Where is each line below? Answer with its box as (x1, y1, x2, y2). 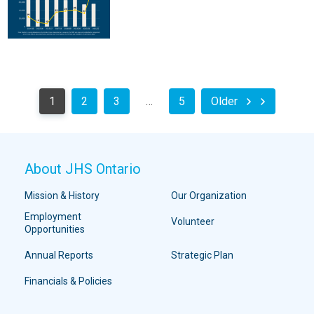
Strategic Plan (171, 250, 234, 261)
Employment (25, 211, 81, 223)
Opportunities (25, 224, 85, 235)
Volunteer (171, 216, 215, 228)
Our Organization (171, 190, 247, 202)
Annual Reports (25, 250, 93, 261)
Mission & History (25, 190, 100, 202)
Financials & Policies (25, 275, 112, 287)
